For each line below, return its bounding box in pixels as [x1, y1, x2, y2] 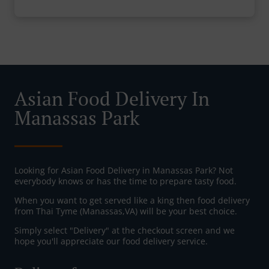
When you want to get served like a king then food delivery [14, 195, 250, 207]
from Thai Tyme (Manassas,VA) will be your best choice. [14, 205, 237, 217]
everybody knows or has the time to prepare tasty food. [14, 175, 237, 187]
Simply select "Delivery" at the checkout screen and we [14, 225, 235, 237]
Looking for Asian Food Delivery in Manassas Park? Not [14, 165, 233, 177]
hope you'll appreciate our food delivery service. [14, 235, 208, 247]
